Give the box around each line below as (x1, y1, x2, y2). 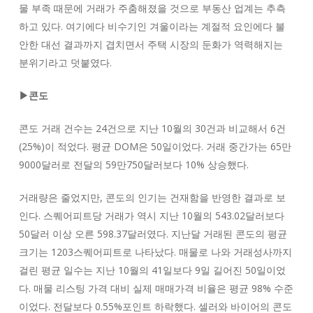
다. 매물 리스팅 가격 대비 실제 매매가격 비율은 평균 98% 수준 (18, 282, 293, 295)
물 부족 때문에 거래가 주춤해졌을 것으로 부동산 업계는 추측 (18, 1, 286, 15)
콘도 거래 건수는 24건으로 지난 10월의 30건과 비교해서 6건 (18, 122, 286, 135)
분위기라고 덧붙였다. (18, 56, 112, 69)
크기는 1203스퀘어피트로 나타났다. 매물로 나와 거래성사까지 (18, 245, 292, 259)
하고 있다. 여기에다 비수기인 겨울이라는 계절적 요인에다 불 (18, 20, 285, 33)
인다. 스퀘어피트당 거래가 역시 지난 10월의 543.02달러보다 (18, 209, 284, 222)
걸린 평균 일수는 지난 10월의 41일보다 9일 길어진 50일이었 (18, 263, 286, 277)
